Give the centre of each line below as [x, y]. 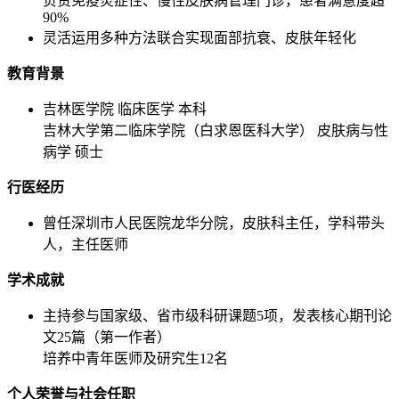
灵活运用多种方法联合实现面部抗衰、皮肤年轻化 [199, 38]
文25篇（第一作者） [107, 338]
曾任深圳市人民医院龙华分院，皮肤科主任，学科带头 [214, 224]
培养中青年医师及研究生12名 [135, 359]
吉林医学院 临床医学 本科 [125, 110]
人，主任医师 [85, 245]
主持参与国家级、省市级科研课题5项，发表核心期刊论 [217, 316]
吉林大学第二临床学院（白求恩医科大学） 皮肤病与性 [216, 131]
